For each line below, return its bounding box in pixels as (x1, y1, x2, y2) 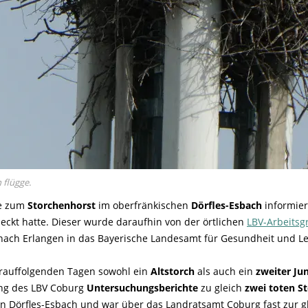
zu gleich (198, 281, 245, 294)
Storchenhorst (27, 199, 96, 212)
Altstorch (151, 265, 195, 278)
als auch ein (195, 265, 256, 278)
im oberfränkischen (96, 199, 191, 212)
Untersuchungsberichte (87, 281, 198, 294)
